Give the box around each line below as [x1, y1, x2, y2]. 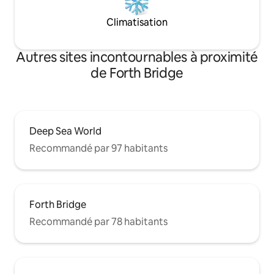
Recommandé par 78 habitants [29, 215, 168, 228]
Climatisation [106, 15, 168, 29]
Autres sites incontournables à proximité [16, 48, 258, 66]
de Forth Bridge [91, 64, 183, 82]
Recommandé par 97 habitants [29, 141, 168, 155]
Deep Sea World [29, 124, 102, 138]
